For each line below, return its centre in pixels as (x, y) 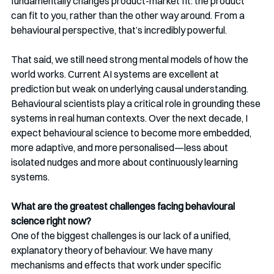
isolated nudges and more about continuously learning (125, 162)
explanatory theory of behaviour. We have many (113, 250)
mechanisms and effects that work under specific (117, 265)
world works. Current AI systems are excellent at (116, 74)
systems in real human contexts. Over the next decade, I (130, 118)
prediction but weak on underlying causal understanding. (131, 89)
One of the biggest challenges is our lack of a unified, (122, 236)
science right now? (51, 221)
